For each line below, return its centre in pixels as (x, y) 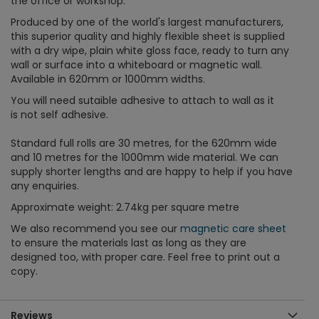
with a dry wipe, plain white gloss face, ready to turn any (150, 50)
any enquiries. (45, 185)
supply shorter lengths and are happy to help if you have (152, 171)
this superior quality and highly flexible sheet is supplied (148, 36)
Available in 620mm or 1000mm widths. (108, 79)
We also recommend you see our (95, 228)
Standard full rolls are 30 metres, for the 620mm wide (144, 143)
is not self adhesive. (59, 114)
